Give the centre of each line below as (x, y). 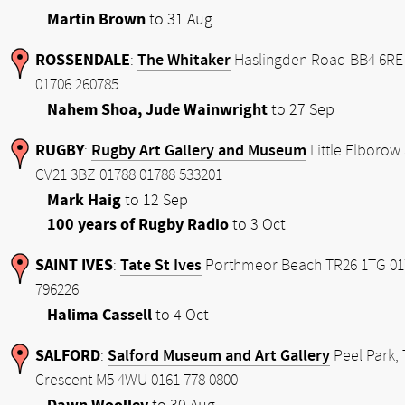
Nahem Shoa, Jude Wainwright (157, 110)
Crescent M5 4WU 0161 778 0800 (137, 381)
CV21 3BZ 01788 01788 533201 (129, 175)
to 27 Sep (301, 110)
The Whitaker (184, 60)
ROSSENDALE (83, 60)
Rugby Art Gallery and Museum (199, 151)
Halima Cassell (99, 315)
